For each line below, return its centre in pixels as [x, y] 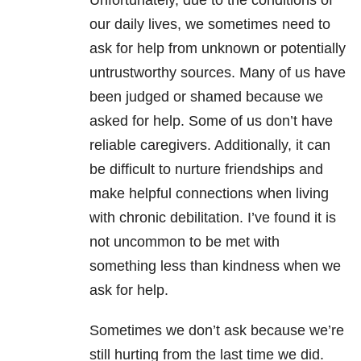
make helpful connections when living [209, 194]
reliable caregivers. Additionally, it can [210, 145]
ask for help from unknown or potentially [218, 49]
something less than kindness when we [215, 266]
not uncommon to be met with [185, 242]
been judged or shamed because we [206, 97]
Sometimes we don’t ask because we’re [217, 331]
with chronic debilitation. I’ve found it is [213, 218]
